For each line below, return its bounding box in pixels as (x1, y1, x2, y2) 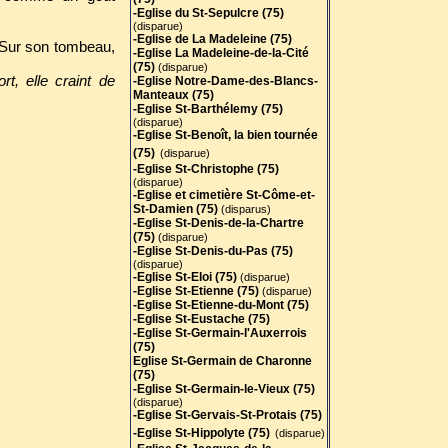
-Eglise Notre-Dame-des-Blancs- (132, 74, 318, 88)
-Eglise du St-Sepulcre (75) (132, 6, 284, 20)
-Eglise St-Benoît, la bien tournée (132, 128, 318, 142)
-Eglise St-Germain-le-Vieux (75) (132, 382, 315, 396)
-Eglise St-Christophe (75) (132, 162, 279, 176)
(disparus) (220, 203, 271, 215)
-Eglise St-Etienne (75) (132, 284, 262, 298)
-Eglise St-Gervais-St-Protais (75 (132, 408, 318, 422)
